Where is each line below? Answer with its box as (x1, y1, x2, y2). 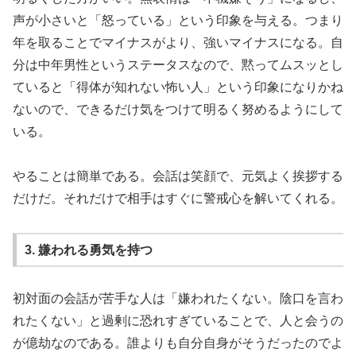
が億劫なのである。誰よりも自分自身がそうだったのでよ (13, 336, 343, 350)
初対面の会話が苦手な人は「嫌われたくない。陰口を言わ (13, 292, 343, 306)
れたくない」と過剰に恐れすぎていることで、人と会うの (13, 314, 343, 328)
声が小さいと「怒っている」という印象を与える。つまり (13, 13, 343, 27)
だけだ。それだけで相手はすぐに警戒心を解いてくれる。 (13, 192, 343, 206)
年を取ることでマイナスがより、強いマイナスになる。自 (13, 35, 343, 49)
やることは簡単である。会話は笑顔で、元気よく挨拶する (13, 169, 343, 184)
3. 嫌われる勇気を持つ (24, 242, 153, 257)
